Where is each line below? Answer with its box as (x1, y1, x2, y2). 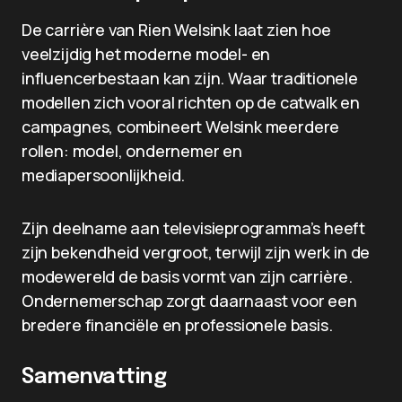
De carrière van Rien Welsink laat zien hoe (22, 19, 331, 40)
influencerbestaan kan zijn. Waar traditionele (22, 67, 358, 89)
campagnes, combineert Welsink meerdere (22, 116, 340, 137)
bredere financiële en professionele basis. (22, 314, 333, 336)
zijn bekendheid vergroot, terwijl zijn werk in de (22, 241, 371, 263)
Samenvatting (22, 366, 167, 389)
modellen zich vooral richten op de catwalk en (22, 92, 360, 113)
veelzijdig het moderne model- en (22, 43, 271, 65)
